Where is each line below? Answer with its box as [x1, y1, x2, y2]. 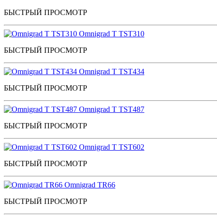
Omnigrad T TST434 [79, 67, 144, 76]
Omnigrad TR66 [64, 180, 115, 189]
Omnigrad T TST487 [79, 105, 144, 113]
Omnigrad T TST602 [79, 142, 144, 151]
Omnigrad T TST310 [79, 29, 144, 38]
